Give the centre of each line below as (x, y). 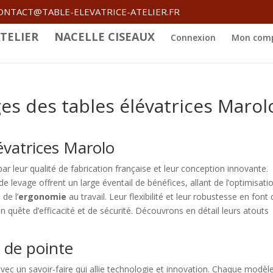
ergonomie (43, 197)
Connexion (193, 38)
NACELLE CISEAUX (105, 37)
